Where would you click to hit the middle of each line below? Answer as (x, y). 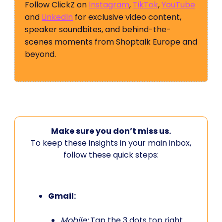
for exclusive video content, (127, 17)
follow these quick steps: (111, 155)
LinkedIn (57, 17)
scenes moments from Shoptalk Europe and (111, 42)
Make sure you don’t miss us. (111, 131)
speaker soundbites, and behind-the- (98, 29)
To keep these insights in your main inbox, (111, 143)
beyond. (40, 54)
